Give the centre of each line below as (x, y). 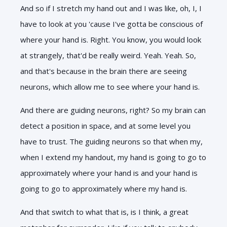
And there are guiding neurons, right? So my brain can (113, 110)
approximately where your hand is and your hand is (109, 173)
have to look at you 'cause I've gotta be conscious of (111, 24)
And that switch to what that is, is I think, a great (104, 212)
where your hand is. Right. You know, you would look (111, 39)
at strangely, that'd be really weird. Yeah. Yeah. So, (108, 55)
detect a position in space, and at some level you (105, 125)
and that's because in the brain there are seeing (104, 71)
